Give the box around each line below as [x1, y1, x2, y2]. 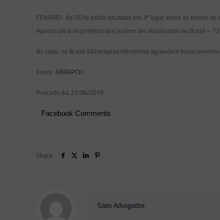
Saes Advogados [98, 200, 145, 211]
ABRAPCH [55, 67, 83, 77]
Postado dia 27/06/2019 [36, 87, 104, 97]
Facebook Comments [41, 109, 111, 117]
